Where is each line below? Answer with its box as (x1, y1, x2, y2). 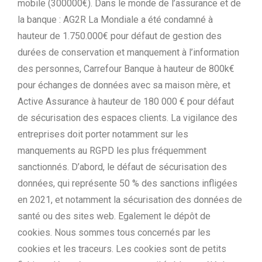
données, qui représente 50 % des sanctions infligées (18, 178, 237, 189)
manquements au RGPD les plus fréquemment (18, 145, 206, 156)
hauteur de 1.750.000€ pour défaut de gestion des (18, 30, 222, 42)
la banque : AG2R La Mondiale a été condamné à (18, 14, 213, 25)
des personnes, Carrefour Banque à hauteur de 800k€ (18, 63, 235, 74)
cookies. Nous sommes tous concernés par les (18, 227, 211, 238)
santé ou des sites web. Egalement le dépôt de (18, 211, 211, 222)
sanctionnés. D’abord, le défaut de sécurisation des (18, 161, 227, 173)
